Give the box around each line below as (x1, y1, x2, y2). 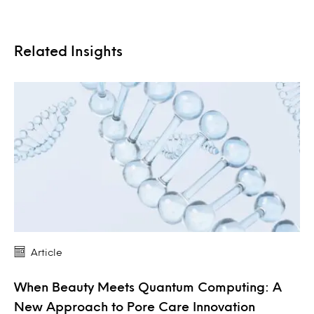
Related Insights (14, 44, 123, 56)
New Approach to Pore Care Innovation (14, 301, 255, 311)
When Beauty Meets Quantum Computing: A (14, 281, 282, 292)
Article (31, 247, 62, 256)
